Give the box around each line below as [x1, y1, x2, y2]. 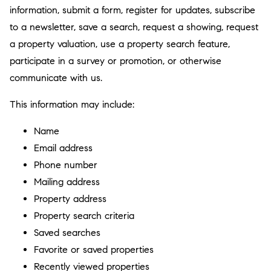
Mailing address [34, 176, 100, 188]
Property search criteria [34, 210, 134, 221]
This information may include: [10, 99, 134, 110]
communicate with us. [10, 72, 102, 83]
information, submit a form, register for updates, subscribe [10, 4, 255, 16]
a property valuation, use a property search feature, [10, 38, 230, 50]
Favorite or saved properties [34, 244, 154, 255]
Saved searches [34, 227, 100, 238]
